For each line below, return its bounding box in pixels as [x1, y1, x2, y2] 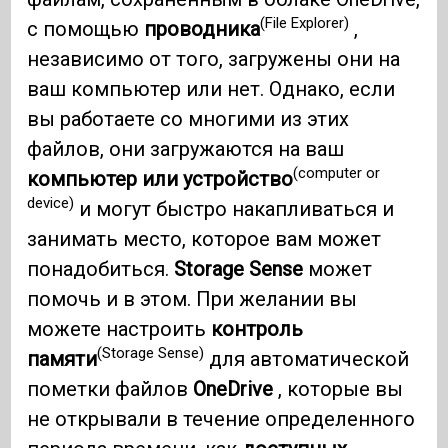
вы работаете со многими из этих [27, 106, 350, 131]
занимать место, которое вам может [27, 226, 382, 251]
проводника [144, 16, 261, 41]
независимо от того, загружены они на [27, 46, 401, 71]
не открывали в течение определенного [27, 406, 416, 431]
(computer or [293, 164, 381, 183]
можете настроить [27, 316, 212, 341]
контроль [211, 316, 304, 341]
